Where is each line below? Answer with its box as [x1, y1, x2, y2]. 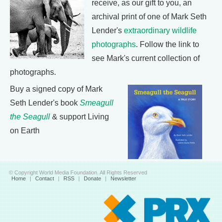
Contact [35, 175, 54, 181]
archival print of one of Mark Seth [92, 12, 207, 21]
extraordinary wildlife [124, 26, 197, 35]
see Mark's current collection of [92, 54, 200, 62]
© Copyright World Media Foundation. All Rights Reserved [8, 169, 147, 175]
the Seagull [10, 112, 50, 121]
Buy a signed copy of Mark [10, 85, 103, 93]
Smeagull [80, 99, 113, 107]
